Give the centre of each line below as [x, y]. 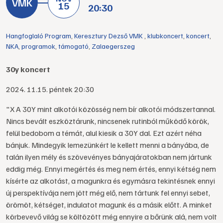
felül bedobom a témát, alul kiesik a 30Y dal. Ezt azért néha [104, 133]
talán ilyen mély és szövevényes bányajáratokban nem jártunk [109, 157]
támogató [73, 46]
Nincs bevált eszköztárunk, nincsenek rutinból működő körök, [108, 121]
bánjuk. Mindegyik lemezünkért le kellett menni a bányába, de [108, 145]
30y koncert [29, 69]
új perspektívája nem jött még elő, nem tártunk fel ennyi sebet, [108, 193]
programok [38, 46]
